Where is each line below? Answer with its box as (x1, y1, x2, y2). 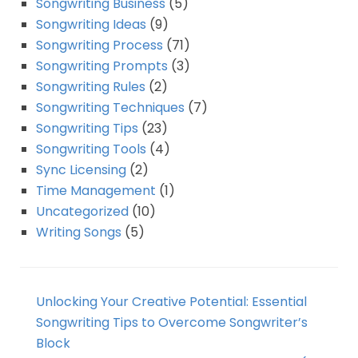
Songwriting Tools (36, 140, 146, 159)
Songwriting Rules (36, 78, 145, 97)
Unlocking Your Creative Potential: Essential (36, 292, 307, 312)
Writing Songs (36, 223, 121, 242)
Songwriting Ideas (36, 15, 146, 34)
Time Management (36, 181, 156, 201)
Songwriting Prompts (36, 57, 168, 76)
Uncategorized (36, 202, 129, 221)
